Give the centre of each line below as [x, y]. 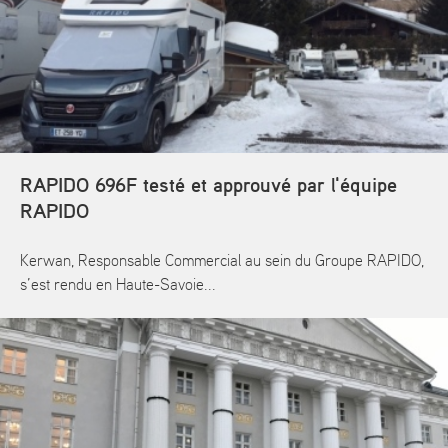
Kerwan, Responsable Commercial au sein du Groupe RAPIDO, [222, 261]
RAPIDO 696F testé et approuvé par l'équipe [208, 185]
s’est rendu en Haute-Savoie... [118, 285]
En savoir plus [73, 339]
